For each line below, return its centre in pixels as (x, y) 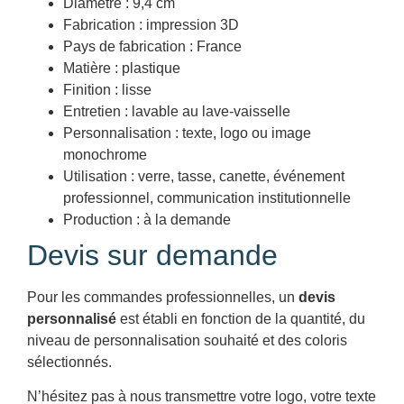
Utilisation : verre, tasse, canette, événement (204, 176)
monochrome (105, 154)
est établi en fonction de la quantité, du (241, 318)
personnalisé (72, 318)
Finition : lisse (107, 89)
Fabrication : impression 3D (151, 24)
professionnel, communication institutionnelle (207, 197)
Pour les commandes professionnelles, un (163, 297)
